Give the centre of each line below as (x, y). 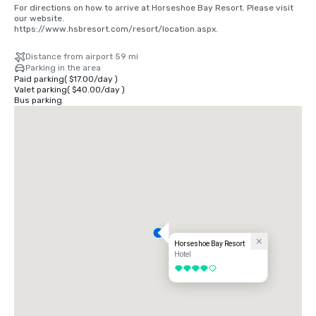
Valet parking (41, 90)
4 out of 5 (188, 269)
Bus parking (38, 101)
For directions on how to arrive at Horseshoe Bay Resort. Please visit (154, 8)
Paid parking (39, 79)
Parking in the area (63, 68)
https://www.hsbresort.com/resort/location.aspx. (116, 29)
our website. (40, 19)
